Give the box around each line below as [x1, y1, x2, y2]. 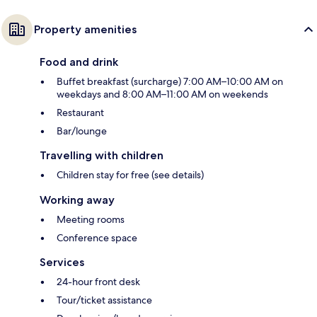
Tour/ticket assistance [57, 294, 152, 307]
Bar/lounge [57, 125, 107, 138]
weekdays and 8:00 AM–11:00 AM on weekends [57, 88, 268, 101]
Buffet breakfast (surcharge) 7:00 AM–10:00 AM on [57, 75, 283, 88]
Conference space [57, 231, 137, 245]
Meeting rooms [57, 213, 125, 226]
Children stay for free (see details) [57, 168, 204, 182]
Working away [40, 193, 115, 207]
